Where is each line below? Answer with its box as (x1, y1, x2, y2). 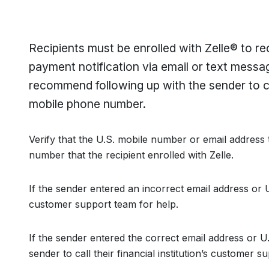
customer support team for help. (29, 198, 178, 210)
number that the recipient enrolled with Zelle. (29, 148, 234, 161)
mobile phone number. (29, 96, 146, 111)
